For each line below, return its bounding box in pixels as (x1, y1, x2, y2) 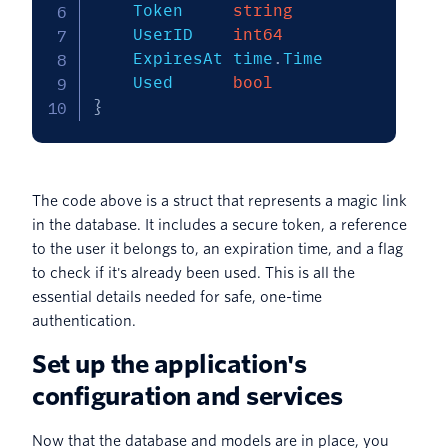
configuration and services (32, 381, 343, 411)
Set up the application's (32, 349, 307, 379)
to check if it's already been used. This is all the (32, 264, 355, 281)
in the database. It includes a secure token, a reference (32, 216, 407, 233)
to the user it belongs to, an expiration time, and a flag (32, 240, 403, 257)
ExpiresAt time (132, 48, 273, 68)
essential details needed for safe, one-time (32, 288, 322, 305)
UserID (132, 24, 233, 44)
